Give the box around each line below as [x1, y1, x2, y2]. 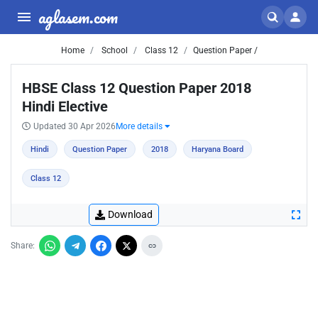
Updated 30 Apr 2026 [33, 121, 116, 131]
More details [116, 121, 165, 131]
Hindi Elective [22, 98, 108, 115]
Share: [11, 241, 35, 251]
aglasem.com [38, 3, 118, 31]
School [99, 45, 128, 55]
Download [108, 209, 153, 220]
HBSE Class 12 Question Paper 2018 [22, 79, 251, 97]
